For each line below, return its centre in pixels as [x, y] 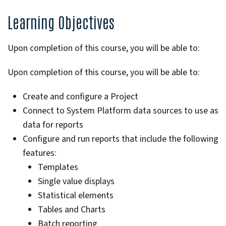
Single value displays [76, 181]
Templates [58, 167]
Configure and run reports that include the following [121, 139]
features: [40, 153]
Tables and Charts [72, 210]
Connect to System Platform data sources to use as [121, 111]
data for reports [53, 125]
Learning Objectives [61, 21]
